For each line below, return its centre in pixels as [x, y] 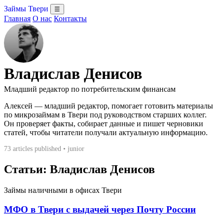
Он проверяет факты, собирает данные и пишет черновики [104, 124]
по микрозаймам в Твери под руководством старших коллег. [105, 115]
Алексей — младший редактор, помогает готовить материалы [109, 106]
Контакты [70, 18]
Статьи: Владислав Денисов [79, 169]
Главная [17, 18]
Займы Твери [26, 9]
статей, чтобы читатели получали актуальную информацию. [106, 132]
